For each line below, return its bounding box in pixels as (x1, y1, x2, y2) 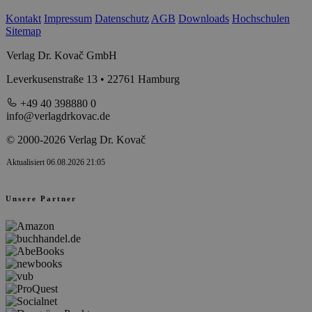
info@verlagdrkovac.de (6, 109, 110, 122)
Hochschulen (232, 12, 290, 24)
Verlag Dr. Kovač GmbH (6, 49, 117, 61)
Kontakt (6, 12, 41, 24)
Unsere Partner (6, 194, 77, 203)
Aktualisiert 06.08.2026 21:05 (6, 157, 105, 167)
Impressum (44, 12, 92, 24)
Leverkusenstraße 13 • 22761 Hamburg (6, 72, 180, 85)
